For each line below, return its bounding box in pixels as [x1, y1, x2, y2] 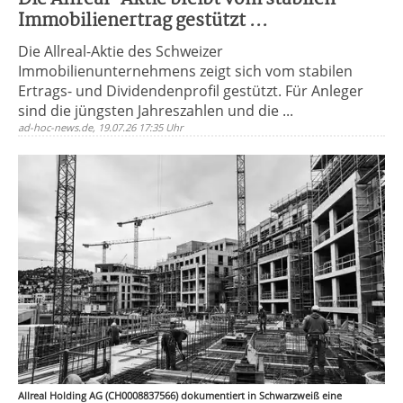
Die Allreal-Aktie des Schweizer [18, 41, 223, 61]
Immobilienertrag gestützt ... [18, 6, 268, 36]
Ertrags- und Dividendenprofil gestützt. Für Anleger [18, 81, 363, 101]
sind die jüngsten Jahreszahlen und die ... [18, 101, 293, 121]
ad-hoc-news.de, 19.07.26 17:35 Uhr [18, 121, 184, 134]
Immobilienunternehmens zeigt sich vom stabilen [18, 61, 353, 81]
